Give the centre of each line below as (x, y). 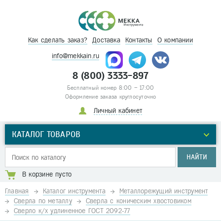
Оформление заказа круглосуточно (110, 97)
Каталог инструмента (74, 191)
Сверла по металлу (43, 201)
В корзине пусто (47, 174)
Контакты (139, 40)
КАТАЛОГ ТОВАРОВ (46, 134)
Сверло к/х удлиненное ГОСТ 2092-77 (72, 211)
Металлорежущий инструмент (164, 191)
